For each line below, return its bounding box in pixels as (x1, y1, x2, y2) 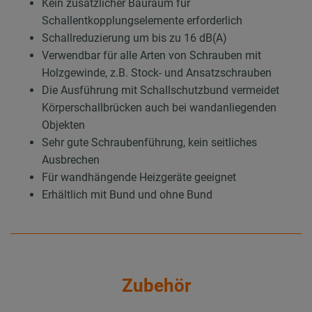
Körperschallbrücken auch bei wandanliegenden (42, 101, 276, 115)
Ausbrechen (42, 153, 100, 167)
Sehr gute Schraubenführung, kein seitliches (42, 136, 257, 150)
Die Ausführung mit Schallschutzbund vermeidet (42, 84, 279, 97)
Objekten (42, 118, 85, 132)
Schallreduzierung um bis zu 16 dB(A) (42, 31, 227, 45)
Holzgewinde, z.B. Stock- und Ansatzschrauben (42, 66, 272, 80)
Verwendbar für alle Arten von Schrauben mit (42, 49, 261, 63)
